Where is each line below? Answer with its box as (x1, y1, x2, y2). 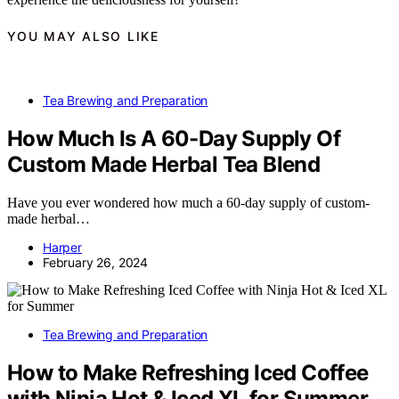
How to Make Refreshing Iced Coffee (7, 360, 369, 387)
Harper (43, 240, 82, 256)
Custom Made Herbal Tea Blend (7, 151, 321, 178)
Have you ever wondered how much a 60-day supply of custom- (7, 195, 370, 211)
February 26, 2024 (43, 255, 149, 271)
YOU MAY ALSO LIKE (7, 28, 159, 45)
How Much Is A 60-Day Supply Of (7, 126, 340, 152)
